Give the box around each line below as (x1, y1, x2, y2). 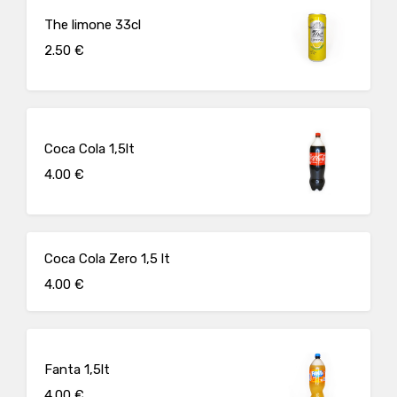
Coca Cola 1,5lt (44, 140, 135, 157)
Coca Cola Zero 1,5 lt (44, 251, 170, 267)
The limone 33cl (44, 16, 141, 33)
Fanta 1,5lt (44, 361, 110, 378)
